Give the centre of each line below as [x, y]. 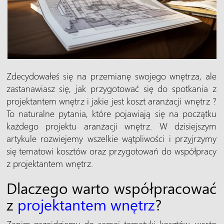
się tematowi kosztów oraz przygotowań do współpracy [111, 150]
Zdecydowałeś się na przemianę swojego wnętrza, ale [111, 75]
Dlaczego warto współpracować [111, 187]
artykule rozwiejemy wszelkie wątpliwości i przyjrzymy [111, 138]
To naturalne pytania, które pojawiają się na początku [111, 113]
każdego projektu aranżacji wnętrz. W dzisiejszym [111, 125]
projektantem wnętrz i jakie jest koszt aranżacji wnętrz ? [111, 100]
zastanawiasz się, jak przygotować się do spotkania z [111, 88]
